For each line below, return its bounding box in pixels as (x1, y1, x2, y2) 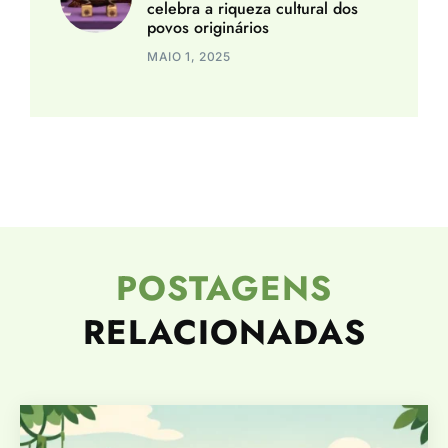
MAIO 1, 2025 (147, 48, 231, 64)
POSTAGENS (116, 263, 332, 313)
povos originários (147, 15, 270, 39)
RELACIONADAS (82, 307, 366, 357)
